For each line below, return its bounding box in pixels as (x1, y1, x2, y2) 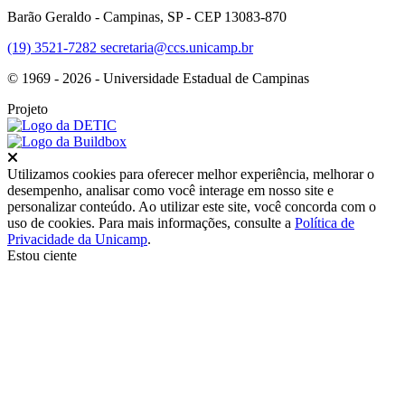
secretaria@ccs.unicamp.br (100, 39, 253, 55)
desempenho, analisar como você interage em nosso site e (7, 182, 334, 198)
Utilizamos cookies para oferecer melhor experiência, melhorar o (7, 165, 374, 182)
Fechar (17, 148, 77, 164)
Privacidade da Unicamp (7, 231, 147, 247)
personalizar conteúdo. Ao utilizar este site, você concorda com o (7, 198, 376, 214)
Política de (295, 214, 354, 231)
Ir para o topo (278, 262, 354, 278)
